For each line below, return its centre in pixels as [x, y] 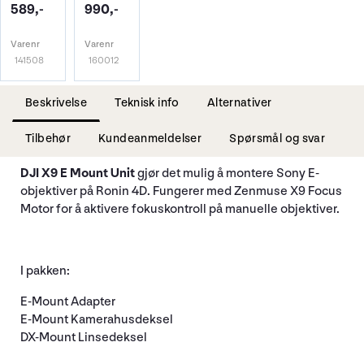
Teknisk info [147, 102]
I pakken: [45, 271]
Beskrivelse [56, 102]
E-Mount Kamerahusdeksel [97, 319]
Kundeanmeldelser [150, 138]
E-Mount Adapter [68, 301]
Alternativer [239, 102]
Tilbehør [48, 138]
